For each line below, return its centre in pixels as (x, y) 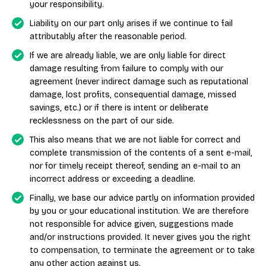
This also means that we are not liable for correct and (135, 140)
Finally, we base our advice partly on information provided (142, 198)
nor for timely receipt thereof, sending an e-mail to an (135, 166)
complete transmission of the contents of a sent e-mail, (141, 153)
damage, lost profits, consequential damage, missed (133, 95)
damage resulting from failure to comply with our (126, 69)
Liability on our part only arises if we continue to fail (131, 23)
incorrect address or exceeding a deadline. (113, 179)
